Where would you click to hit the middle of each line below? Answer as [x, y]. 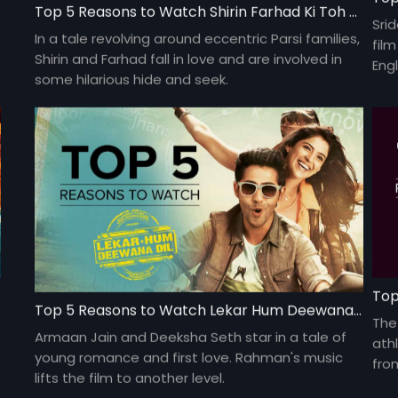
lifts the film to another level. [130, 378]
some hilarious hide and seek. [132, 79]
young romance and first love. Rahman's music [189, 357]
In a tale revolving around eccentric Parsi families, [198, 38]
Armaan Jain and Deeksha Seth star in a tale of [191, 337]
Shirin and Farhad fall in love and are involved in [189, 59]
